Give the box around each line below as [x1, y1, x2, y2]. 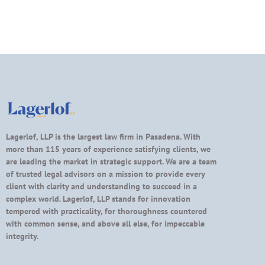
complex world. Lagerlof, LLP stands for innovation [6, 193, 190, 205]
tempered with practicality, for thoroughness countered [6, 206, 207, 217]
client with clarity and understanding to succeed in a [6, 181, 197, 192]
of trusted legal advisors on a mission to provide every [6, 169, 205, 180]
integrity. [6, 231, 38, 242]
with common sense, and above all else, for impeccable [6, 218, 205, 230]
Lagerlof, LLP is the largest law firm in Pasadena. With [6, 131, 201, 143]
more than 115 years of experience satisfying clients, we [6, 144, 211, 155]
